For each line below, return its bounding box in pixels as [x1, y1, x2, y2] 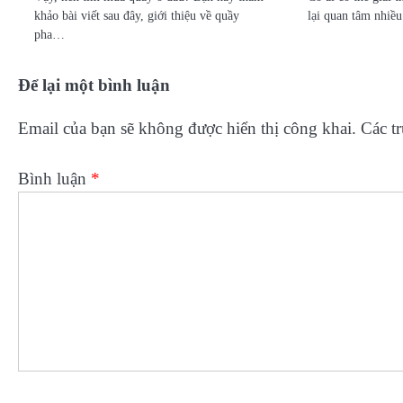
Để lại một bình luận [18, 76, 170, 95]
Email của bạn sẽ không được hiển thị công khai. [18, 118, 356, 138]
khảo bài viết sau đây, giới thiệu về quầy [34, 8, 239, 23]
